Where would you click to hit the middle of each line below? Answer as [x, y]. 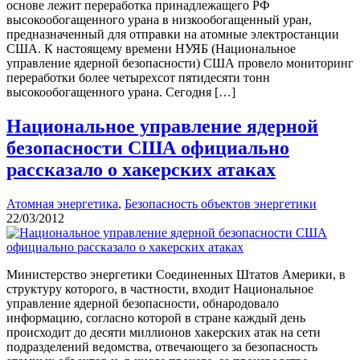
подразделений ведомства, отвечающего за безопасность [162, 347]
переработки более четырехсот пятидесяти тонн [138, 78]
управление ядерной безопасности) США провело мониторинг [180, 63]
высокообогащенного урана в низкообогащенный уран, [159, 20]
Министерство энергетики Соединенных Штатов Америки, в [176, 275]
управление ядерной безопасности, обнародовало [143, 304]
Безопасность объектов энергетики [221, 204]
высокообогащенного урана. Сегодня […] [121, 92]
